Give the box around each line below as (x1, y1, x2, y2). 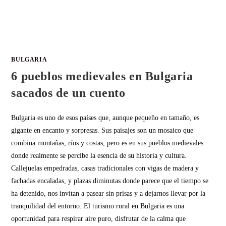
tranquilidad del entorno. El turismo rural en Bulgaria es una (11, 202, 185, 210)
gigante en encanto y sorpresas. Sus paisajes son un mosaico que (11, 126, 194, 134)
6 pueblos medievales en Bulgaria (11, 69, 193, 83)
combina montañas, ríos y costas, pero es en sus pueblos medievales (11, 139, 204, 147)
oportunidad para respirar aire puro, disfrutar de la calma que (11, 214, 186, 222)
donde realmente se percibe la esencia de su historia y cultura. (11, 151, 187, 159)
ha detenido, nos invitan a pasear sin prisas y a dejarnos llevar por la (11, 189, 206, 197)
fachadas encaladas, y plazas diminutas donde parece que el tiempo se (11, 177, 209, 185)
